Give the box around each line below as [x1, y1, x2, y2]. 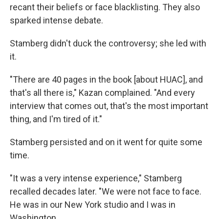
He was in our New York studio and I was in [10, 199, 175, 210]
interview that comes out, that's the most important [10, 100, 208, 111]
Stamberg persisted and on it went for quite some [10, 136, 202, 147]
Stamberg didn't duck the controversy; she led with [10, 38, 206, 48]
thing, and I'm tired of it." [10, 113, 102, 124]
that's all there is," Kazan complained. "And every [10, 87, 195, 98]
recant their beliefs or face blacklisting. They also [10, 1, 200, 12]
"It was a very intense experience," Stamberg [10, 173, 182, 183]
